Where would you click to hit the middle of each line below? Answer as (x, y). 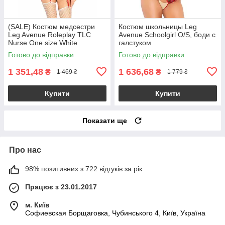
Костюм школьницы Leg (158, 26)
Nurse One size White (43, 42)
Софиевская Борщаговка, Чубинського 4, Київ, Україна (115, 213)
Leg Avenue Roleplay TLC (49, 34)
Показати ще (105, 120)
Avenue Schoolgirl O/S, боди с (167, 34)
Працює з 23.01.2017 (61, 187)
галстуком (135, 42)
